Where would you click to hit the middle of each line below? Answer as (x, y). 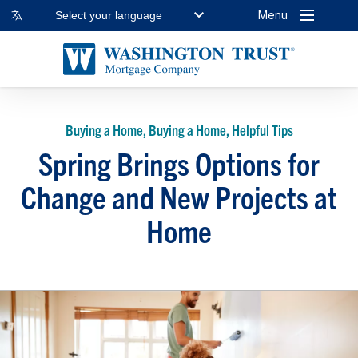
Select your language (109, 16)
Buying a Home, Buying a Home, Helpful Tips (179, 129)
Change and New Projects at (179, 196)
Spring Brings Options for (179, 162)
